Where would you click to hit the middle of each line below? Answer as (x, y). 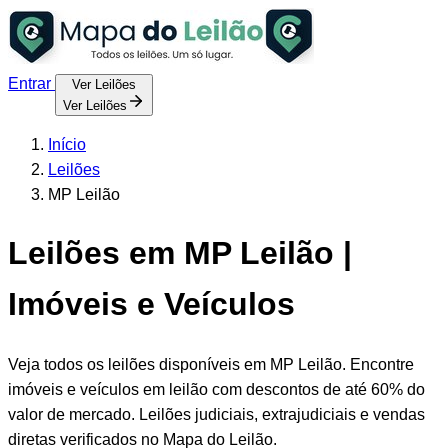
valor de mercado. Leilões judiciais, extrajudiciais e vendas (216, 414)
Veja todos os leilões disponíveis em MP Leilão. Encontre (211, 364)
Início (67, 144)
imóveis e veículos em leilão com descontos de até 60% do (216, 389)
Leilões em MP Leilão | (180, 253)
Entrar (31, 83)
